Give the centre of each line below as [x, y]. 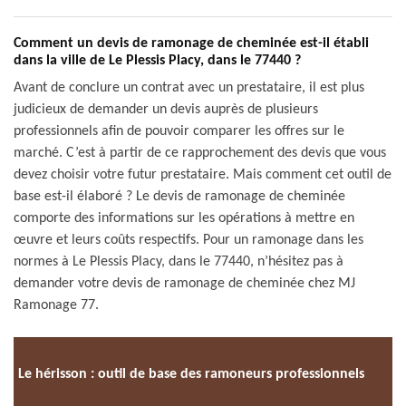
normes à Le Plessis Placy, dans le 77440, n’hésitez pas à [179, 262]
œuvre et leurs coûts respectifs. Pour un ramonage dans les [188, 240]
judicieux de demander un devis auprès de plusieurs [166, 110]
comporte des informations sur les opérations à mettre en [184, 218]
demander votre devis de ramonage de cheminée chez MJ [184, 284]
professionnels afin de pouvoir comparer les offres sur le [179, 131]
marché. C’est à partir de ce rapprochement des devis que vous [200, 153]
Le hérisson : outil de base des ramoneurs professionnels [191, 374]
